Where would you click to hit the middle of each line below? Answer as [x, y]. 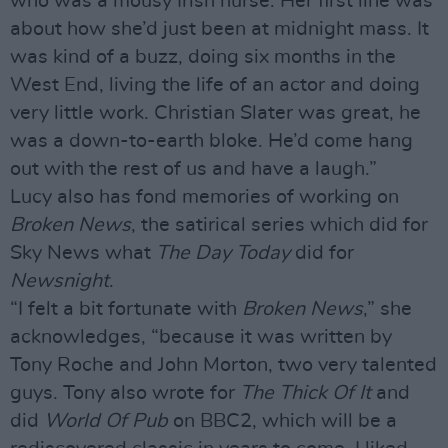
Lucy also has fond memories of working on [204, 197]
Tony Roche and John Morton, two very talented [223, 365]
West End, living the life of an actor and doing [215, 85]
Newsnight [59, 281]
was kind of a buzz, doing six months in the [203, 57]
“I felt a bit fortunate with [126, 309]
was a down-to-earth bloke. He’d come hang [211, 141]
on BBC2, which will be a [282, 421]
